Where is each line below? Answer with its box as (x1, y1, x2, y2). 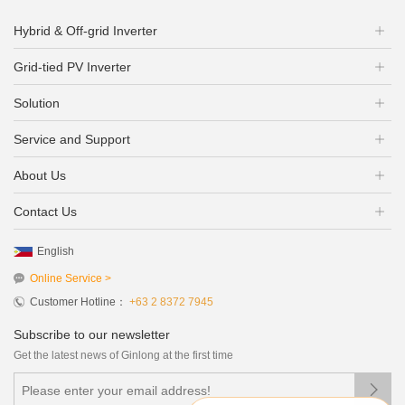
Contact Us (14, 203, 77, 219)
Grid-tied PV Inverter (14, 59, 131, 74)
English (37, 244, 74, 258)
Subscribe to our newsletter (14, 326, 170, 342)
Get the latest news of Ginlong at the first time (14, 348, 233, 362)
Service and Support (14, 131, 130, 146)
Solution (14, 95, 60, 110)
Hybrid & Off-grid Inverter (14, 23, 157, 38)
